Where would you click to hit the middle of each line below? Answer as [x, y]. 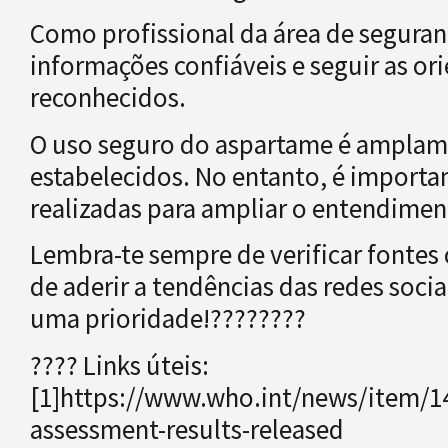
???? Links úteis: [119, 364]
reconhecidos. [108, 97]
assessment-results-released [187, 428]
